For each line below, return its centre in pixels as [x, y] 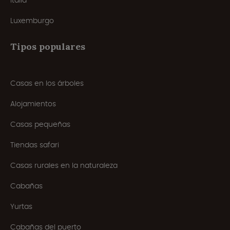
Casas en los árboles [47, 83]
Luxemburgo [32, 21]
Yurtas [21, 207]
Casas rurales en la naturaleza [64, 166]
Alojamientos [33, 104]
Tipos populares [48, 47]
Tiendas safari [35, 145]
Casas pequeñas [40, 124]
